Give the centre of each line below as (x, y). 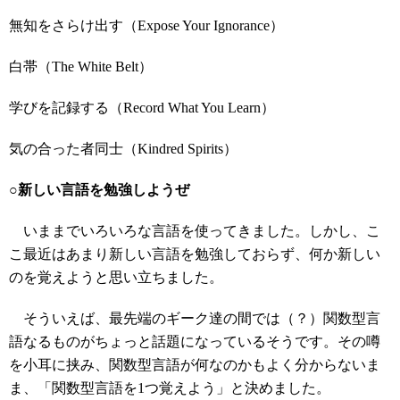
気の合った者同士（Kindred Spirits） (123, 149)
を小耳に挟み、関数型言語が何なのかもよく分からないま (195, 365)
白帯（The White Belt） (81, 67)
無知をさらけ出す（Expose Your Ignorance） (146, 25)
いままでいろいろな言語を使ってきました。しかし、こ (195, 231)
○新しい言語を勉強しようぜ (99, 190)
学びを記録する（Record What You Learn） (142, 108)
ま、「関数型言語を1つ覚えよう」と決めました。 (170, 388)
